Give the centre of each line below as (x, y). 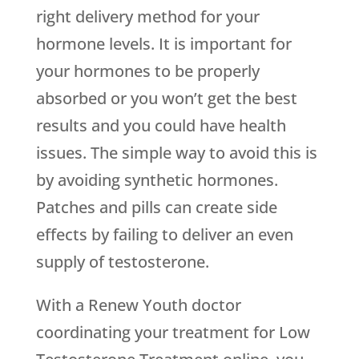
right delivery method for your (147, 17)
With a (62, 305)
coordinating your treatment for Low (173, 333)
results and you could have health (161, 126)
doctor (214, 305)
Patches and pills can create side (156, 208)
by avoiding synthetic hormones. (157, 180)
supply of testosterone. (122, 262)
